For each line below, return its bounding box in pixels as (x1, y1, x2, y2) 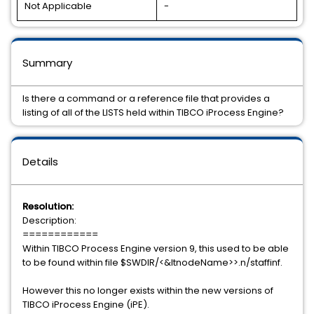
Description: (22, 214, 76, 227)
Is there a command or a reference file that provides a (22, 92, 270, 105)
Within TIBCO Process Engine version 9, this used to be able (22, 242, 289, 255)
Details (22, 154, 58, 169)
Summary (22, 55, 72, 70)
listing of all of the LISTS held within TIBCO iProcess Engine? (22, 106, 284, 119)
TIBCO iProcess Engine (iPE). (22, 298, 149, 311)
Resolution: (22, 200, 74, 213)
